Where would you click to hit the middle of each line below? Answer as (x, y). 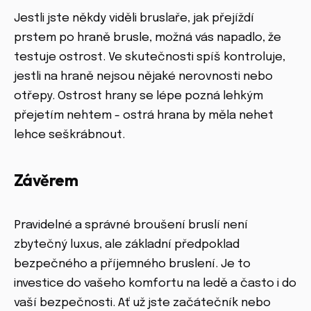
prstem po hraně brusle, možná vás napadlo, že (148, 38)
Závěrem (46, 180)
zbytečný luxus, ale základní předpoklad (127, 245)
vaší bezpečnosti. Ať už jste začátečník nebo (142, 303)
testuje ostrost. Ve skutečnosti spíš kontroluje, (150, 58)
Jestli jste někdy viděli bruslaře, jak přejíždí (134, 19)
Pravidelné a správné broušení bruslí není (131, 226)
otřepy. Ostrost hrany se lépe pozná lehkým (138, 96)
